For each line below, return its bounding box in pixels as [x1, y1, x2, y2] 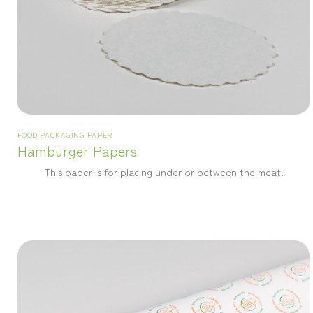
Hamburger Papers [17, 140, 137, 161]
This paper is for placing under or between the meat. [43, 163, 284, 179]
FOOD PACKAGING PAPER [17, 128, 112, 140]
